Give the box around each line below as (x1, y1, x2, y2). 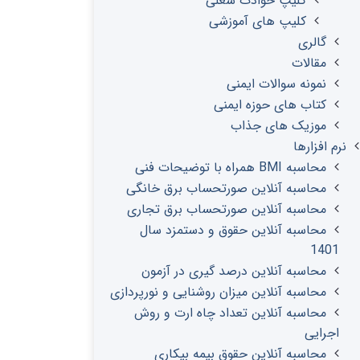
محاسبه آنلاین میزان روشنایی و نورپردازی (110, 282, 326, 302)
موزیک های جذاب (231, 116, 326, 136)
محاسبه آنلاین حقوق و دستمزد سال (140, 220, 326, 240)
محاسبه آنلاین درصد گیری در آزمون (141, 261, 326, 281)
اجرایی (305, 323, 339, 343)
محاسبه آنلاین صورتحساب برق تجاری (127, 199, 326, 219)
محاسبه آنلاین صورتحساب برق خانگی (126, 178, 326, 198)
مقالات (292, 53, 326, 73)
